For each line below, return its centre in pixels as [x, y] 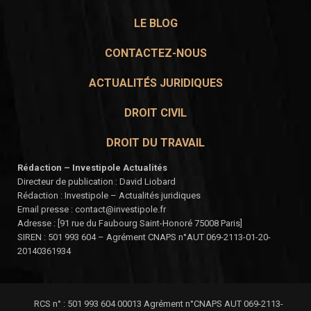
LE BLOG [155, 23]
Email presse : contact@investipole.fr [92, 209]
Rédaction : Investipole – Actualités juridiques [109, 195]
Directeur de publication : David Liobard [96, 181]
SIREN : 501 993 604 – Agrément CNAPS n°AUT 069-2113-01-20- [144, 237]
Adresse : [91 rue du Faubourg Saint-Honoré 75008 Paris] [130, 223]
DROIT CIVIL [155, 112]
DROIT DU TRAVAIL [155, 142]
